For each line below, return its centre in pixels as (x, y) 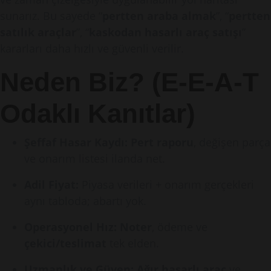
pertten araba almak (159, 16)
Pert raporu (162, 142)
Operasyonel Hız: (70, 227)
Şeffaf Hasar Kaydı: (76, 142)
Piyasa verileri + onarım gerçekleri (166, 184)
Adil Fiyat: (51, 184)
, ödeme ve (180, 227)
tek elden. (133, 243)
